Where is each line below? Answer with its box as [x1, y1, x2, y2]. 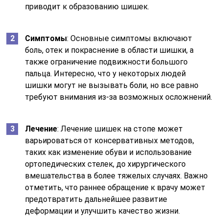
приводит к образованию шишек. [25, 1, 150, 11]
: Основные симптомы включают [67, 33, 193, 43]
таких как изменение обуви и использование [25, 147, 192, 157]
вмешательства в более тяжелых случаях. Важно [25, 171, 208, 180]
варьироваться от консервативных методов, [25, 135, 195, 145]
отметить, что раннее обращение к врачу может [25, 182, 206, 192]
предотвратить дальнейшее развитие [25, 194, 168, 204]
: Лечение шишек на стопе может [57, 124, 183, 133]
